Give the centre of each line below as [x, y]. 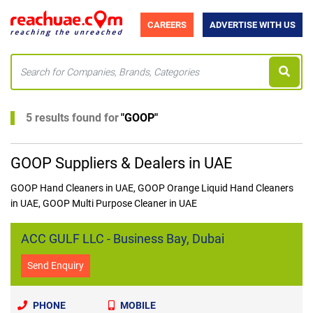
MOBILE [138, 305]
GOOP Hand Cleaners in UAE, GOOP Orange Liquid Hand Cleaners [152, 188]
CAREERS [167, 25]
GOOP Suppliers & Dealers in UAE [122, 163]
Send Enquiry [56, 265]
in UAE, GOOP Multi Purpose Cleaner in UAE [104, 203]
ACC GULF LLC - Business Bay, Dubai [123, 238]
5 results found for [72, 117]
